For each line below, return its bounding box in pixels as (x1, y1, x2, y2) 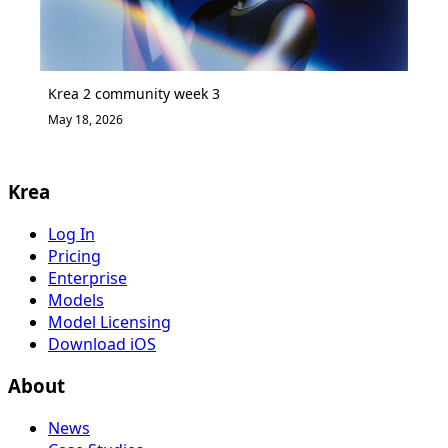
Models (48, 288, 104, 311)
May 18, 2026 (48, 111, 123, 129)
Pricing (48, 244, 101, 267)
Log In (48, 222, 95, 245)
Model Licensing (48, 310, 171, 333)
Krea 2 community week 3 (48, 84, 220, 104)
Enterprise (48, 266, 127, 289)
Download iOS (48, 332, 156, 355)
